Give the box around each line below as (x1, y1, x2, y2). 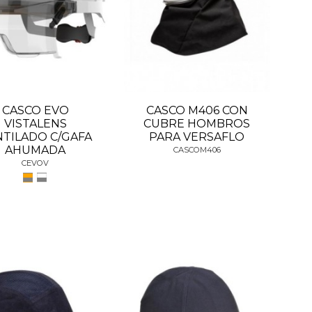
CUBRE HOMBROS (143, 117, 251, 131)
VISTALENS (3, 117, 67, 131)
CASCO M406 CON (146, 104, 248, 118)
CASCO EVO (1, 104, 69, 118)
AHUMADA (5, 143, 66, 157)
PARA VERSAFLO (149, 130, 245, 144)
